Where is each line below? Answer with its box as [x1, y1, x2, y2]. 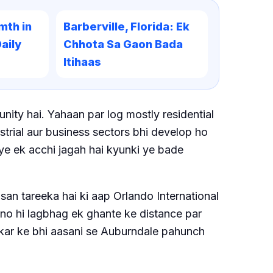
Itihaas [63, 55, 102, 68]
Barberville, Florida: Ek [63, 19, 190, 33]
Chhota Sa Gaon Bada [63, 37, 183, 51]
